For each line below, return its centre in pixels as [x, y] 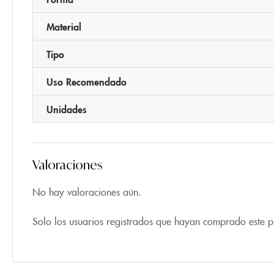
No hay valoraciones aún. [87, 191]
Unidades [67, 109]
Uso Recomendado [87, 81]
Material [64, 26]
